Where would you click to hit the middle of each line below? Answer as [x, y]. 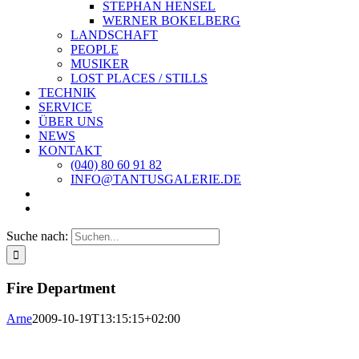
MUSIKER [100, 64]
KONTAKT [70, 150]
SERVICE [65, 107]
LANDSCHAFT [114, 35]
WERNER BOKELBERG [171, 20]
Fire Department [61, 288]
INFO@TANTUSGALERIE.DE [156, 179]
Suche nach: [37, 236]
